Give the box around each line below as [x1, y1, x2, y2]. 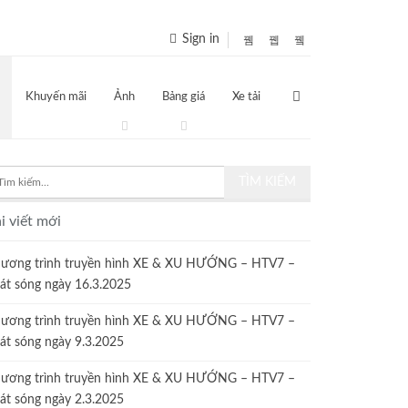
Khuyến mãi [25, 91, 87, 104]
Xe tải [232, 91, 260, 104]
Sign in [178, 33, 219, 46]
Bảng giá [162, 91, 205, 104]
